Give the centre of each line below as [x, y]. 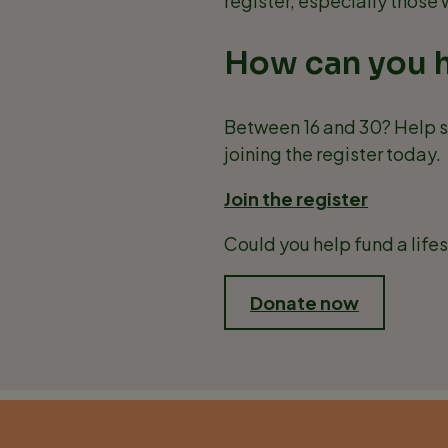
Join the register [296, 198]
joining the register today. [332, 153]
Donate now [304, 302]
